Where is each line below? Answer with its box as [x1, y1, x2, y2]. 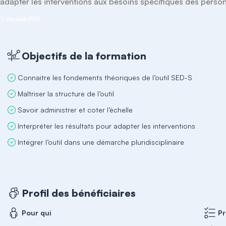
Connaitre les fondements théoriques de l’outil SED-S [18, 73, 193, 82]
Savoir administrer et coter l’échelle [18, 105, 133, 114]
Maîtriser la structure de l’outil [18, 89, 115, 98]
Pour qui [22, 208, 52, 217]
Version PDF [6, 15, 41, 23]
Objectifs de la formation [22, 49, 147, 62]
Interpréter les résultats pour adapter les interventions [18, 122, 196, 130]
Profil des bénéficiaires [22, 186, 136, 199]
